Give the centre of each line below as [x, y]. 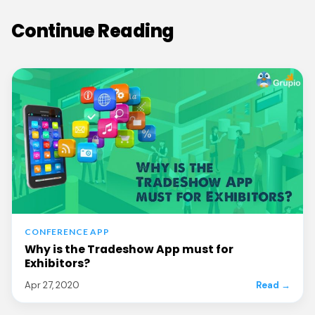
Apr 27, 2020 [52, 285]
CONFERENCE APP [67, 232]
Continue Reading [93, 31]
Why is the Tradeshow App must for [129, 250]
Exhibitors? [57, 264]
